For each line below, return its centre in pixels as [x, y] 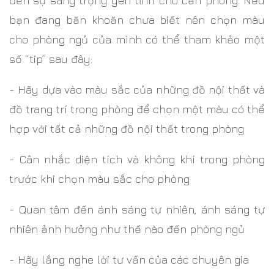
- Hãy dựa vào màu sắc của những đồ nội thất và [137, 89]
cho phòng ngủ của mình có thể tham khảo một [137, 39]
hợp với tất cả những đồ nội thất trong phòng [127, 128]
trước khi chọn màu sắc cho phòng [99, 179]
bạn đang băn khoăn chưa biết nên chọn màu [137, 20]
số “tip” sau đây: [51, 59]
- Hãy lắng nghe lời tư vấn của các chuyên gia [129, 259]
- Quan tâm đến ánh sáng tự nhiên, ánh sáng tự [137, 209]
